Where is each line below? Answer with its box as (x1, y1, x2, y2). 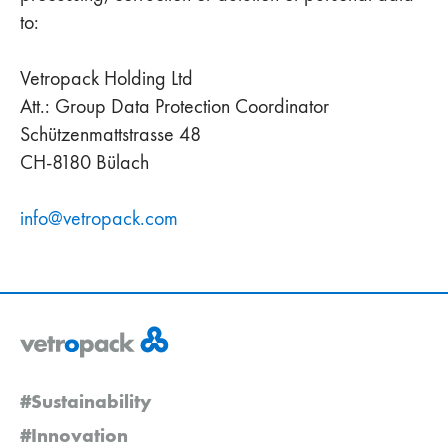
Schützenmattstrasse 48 (20, 122, 201, 146)
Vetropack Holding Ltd (20, 66, 193, 90)
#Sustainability (20, 389, 151, 413)
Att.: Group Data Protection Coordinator (20, 94, 339, 118)
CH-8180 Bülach (20, 150, 149, 174)
